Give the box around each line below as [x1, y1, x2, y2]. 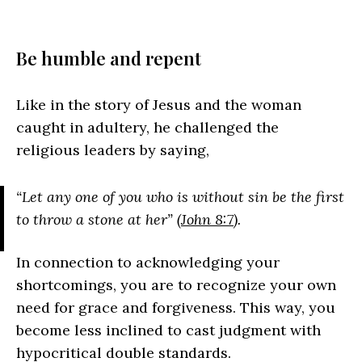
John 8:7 [181, 209, 234, 229]
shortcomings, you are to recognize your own [16, 275, 336, 294]
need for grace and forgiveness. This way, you [16, 297, 335, 317]
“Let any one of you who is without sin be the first [16, 187, 344, 206]
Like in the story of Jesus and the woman [16, 95, 301, 114]
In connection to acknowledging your [16, 252, 280, 271]
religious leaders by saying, [16, 140, 209, 159]
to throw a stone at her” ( [16, 209, 181, 229]
